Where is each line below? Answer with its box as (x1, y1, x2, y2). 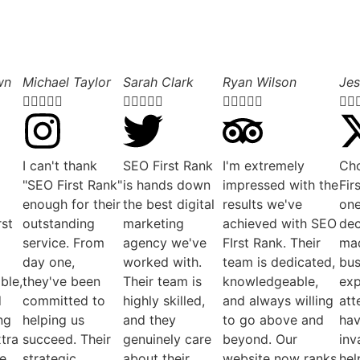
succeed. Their (22, 330, 111, 347)
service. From (22, 234, 104, 251)
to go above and (223, 311, 325, 328)
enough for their (22, 195, 121, 212)
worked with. (122, 253, 202, 270)
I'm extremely (223, 157, 305, 174)
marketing (122, 215, 184, 231)
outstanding (22, 215, 95, 231)
